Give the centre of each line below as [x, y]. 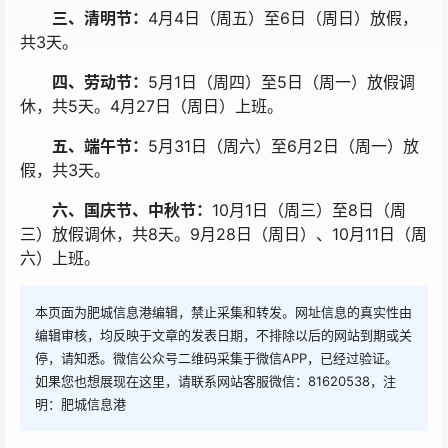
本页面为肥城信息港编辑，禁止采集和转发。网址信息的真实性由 [223, 312]
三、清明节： [100, 18]
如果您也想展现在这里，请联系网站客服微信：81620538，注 [215, 381]
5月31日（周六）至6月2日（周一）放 [283, 146]
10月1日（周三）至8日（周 [309, 210]
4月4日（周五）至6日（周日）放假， [283, 18]
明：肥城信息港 [80, 404]
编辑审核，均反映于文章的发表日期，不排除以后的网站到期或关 [223, 335]
